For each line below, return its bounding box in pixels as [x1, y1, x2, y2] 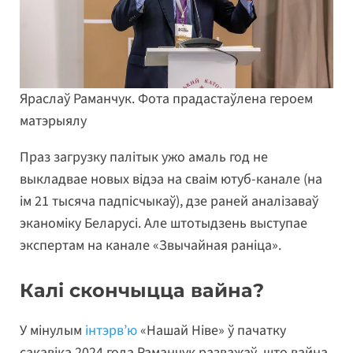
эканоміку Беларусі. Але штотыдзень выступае [20, 214, 307, 234]
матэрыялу [20, 111, 87, 132]
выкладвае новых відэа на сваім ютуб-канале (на [20, 169, 322, 190]
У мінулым [20, 320, 85, 340]
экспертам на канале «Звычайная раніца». [20, 236, 281, 256]
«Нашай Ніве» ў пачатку [137, 320, 286, 340]
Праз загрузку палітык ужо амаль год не [20, 147, 268, 168]
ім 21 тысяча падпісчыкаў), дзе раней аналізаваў [20, 191, 318, 212]
